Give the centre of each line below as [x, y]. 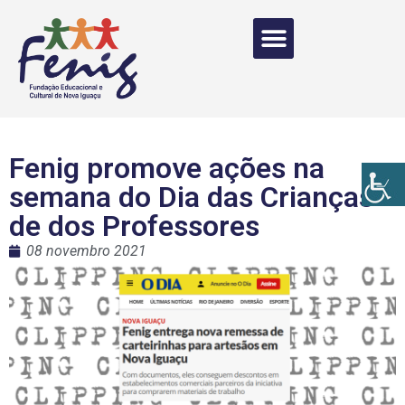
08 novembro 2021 [86, 251]
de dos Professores [134, 226]
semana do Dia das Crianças [191, 198]
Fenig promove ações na [167, 169]
